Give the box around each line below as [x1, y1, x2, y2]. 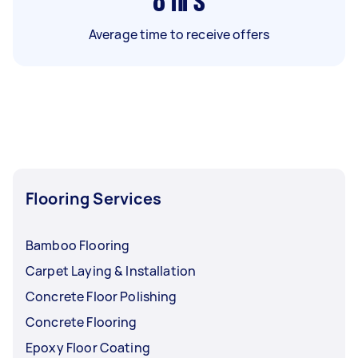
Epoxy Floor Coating [26, 338, 150, 356]
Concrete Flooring [26, 312, 137, 331]
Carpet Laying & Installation [26, 261, 197, 280]
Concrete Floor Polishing [26, 287, 177, 305]
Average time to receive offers [88, 25, 270, 43]
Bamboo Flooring [26, 236, 130, 254]
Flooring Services [26, 187, 162, 209]
